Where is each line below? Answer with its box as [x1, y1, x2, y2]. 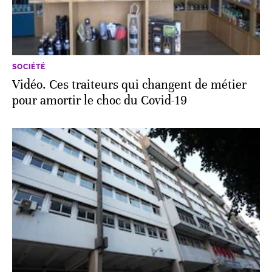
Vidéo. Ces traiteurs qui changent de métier [12, 76, 246, 92]
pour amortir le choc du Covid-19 [12, 92, 187, 108]
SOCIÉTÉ [12, 62, 46, 71]
